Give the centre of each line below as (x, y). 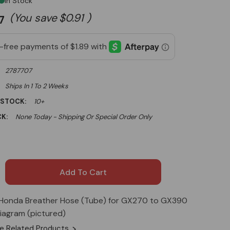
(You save (33, 18)
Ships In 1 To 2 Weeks (36, 86)
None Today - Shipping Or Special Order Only (83, 117)
